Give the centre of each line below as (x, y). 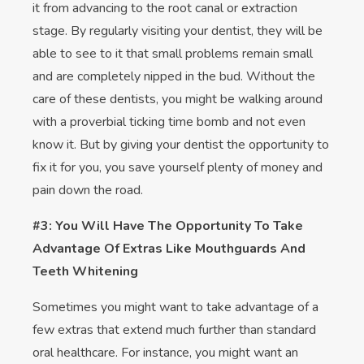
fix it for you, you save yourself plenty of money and (178, 167)
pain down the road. (88, 190)
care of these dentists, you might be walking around (178, 99)
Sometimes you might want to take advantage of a (175, 307)
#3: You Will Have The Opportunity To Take (168, 225)
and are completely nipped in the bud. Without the (174, 76)
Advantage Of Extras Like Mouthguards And (169, 248)
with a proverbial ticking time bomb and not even (169, 121)
